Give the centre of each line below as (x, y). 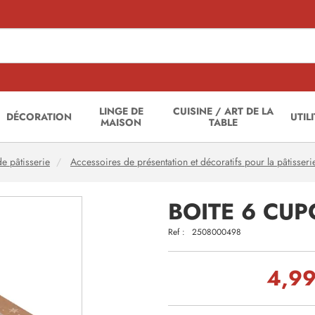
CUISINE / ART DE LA (224, 111)
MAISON (121, 122)
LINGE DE (121, 111)
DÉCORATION (39, 117)
